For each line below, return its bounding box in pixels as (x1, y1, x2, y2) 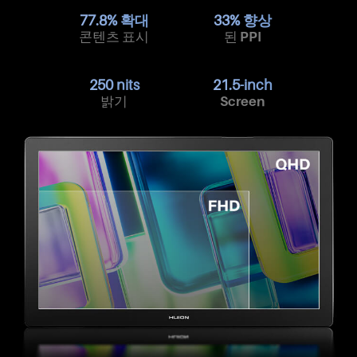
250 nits (88, 76, 139, 94)
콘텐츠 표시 (79, 29, 150, 45)
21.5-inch (213, 76, 273, 94)
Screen (220, 93, 266, 110)
